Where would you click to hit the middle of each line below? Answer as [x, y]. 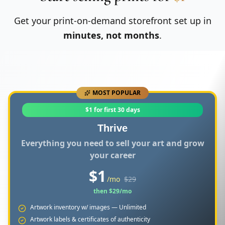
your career [113, 155]
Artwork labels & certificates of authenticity [90, 219]
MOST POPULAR [117, 92]
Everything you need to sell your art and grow [113, 143]
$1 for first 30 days [113, 109]
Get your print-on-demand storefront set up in [113, 20]
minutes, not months [111, 35]
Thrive [113, 128]
